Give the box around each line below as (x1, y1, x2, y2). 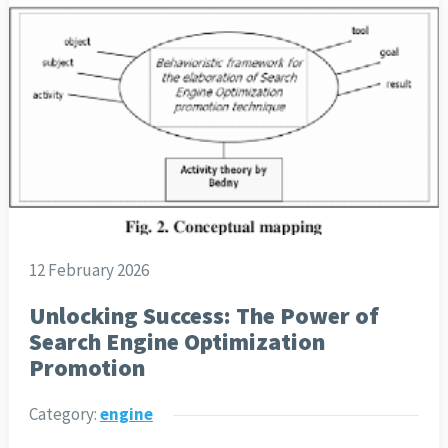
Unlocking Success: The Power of (28, 300, 379, 330)
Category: (28, 402, 100, 425)
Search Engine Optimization (28, 326, 325, 356)
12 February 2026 (28, 258, 149, 281)
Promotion (28, 352, 145, 382)
